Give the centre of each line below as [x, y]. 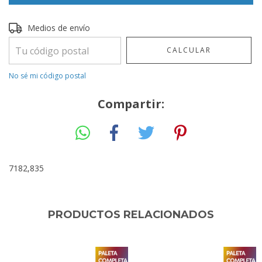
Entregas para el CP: [47, 27]
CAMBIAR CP [225, 27]
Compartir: [131, 104]
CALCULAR [189, 50]
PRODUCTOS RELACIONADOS [131, 214]
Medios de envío [59, 28]
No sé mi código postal [47, 76]
